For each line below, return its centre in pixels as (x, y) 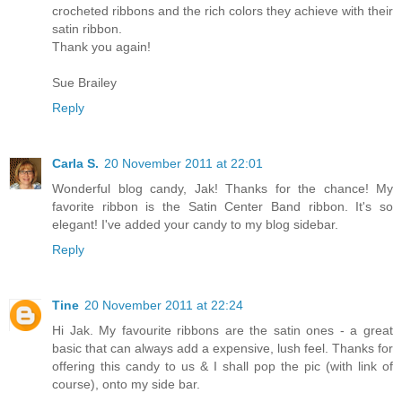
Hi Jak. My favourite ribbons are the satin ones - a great (223, 331)
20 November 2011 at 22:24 (164, 306)
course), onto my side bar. (126, 385)
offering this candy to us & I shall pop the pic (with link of (223, 367)
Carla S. (75, 164)
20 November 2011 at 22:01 (184, 164)
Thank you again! (101, 47)
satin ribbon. (87, 29)
